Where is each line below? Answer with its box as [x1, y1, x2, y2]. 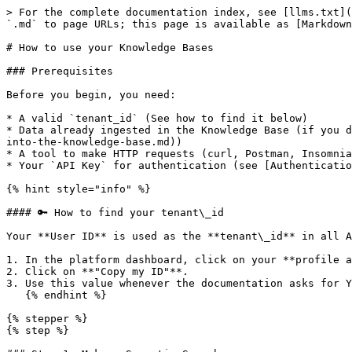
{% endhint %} [6, 289, 25, 301]
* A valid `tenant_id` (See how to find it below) [6, 112, 308, 124]
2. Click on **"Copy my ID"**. [6, 266, 189, 277]
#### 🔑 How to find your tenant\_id [6, 207, 224, 218]
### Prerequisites [6, 65, 113, 77]
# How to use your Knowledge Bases [6, 42, 214, 53]
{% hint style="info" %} [6, 183, 151, 195]
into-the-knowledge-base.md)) [6, 136, 182, 148]
